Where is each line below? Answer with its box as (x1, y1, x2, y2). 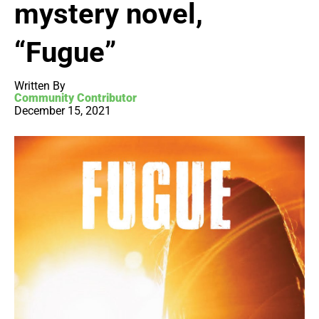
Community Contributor (14, 91, 137, 105)
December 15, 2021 (14, 104, 111, 118)
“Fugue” (14, 36, 116, 70)
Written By (14, 79, 66, 93)
